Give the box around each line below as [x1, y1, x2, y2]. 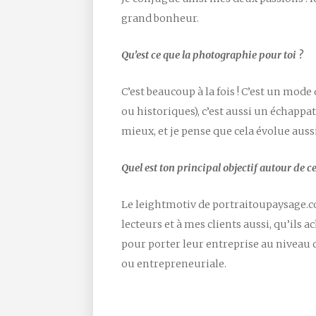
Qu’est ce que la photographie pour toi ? [121, 48, 303, 61]
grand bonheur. [121, 11, 199, 25]
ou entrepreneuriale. [121, 257, 226, 270]
